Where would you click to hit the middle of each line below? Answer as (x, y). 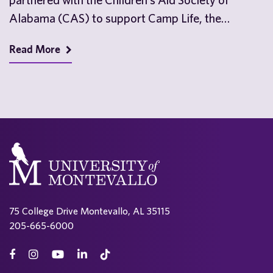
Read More (36, 49)
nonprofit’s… (41, 36)
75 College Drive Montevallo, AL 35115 (90, 211)
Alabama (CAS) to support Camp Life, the (115, 18)
